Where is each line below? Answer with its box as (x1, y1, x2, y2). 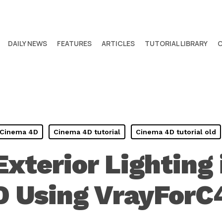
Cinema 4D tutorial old (136, 128, 216, 136)
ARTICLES (102, 39, 135, 48)
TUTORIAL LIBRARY (145, 39, 208, 48)
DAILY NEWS (8, 39, 47, 48)
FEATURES (57, 39, 92, 48)
